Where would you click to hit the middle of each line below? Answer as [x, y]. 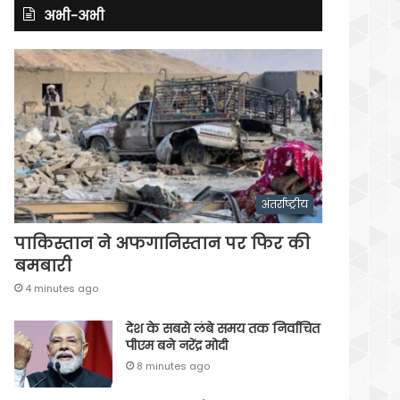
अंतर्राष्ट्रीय [285, 204]
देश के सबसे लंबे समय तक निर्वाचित [223, 328]
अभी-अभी [75, 15]
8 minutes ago [174, 366]
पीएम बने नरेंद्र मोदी [177, 345]
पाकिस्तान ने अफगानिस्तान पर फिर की [162, 243]
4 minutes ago [62, 288]
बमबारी [43, 265]
